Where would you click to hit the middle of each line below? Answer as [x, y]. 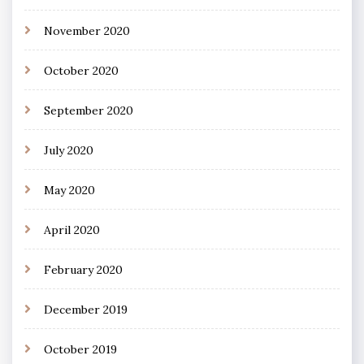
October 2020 [81, 70]
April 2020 [72, 230]
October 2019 [80, 349]
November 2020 [87, 30]
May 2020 [69, 190]
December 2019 [86, 309]
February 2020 [83, 269]
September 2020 [89, 110]
